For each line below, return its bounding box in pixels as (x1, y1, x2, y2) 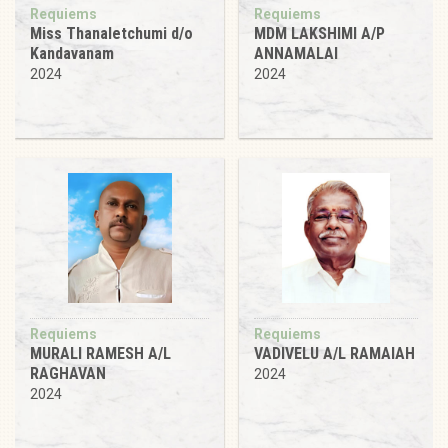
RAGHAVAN (30, 363, 106, 383)
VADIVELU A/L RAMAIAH (254, 343, 415, 363)
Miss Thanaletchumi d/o (30, 23, 193, 43)
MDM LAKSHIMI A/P (254, 23, 385, 43)
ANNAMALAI (254, 43, 338, 63)
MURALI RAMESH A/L (30, 343, 171, 363)
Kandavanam (30, 43, 114, 63)
